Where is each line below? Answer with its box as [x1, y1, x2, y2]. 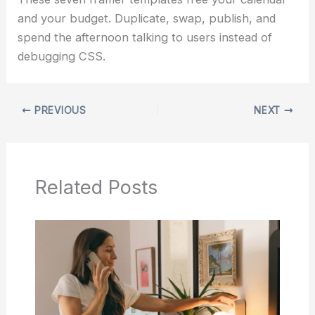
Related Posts [34, 174, 157, 199]
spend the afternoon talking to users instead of [18, 30, 273, 44]
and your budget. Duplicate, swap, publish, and [18, 11, 276, 25]
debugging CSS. [18, 49, 106, 63]
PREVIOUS [31, 105, 86, 117]
